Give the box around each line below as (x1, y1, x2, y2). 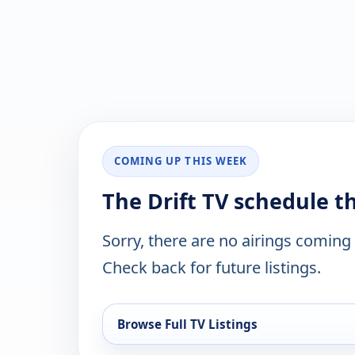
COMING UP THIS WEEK (114, 154, 247, 169)
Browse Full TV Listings (117, 316, 258, 333)
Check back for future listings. (102, 257, 321, 279)
